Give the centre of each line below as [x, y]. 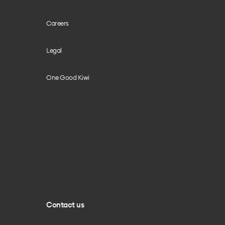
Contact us [65, 205]
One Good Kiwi [68, 77]
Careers [58, 23]
